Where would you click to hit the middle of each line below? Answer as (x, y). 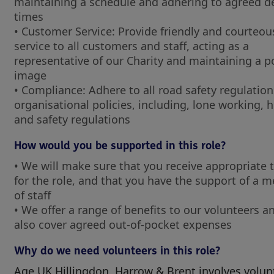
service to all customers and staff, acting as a (131, 46)
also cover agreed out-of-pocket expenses (123, 224)
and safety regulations (72, 119)
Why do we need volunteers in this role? (117, 251)
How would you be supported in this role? (120, 146)
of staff (34, 195)
